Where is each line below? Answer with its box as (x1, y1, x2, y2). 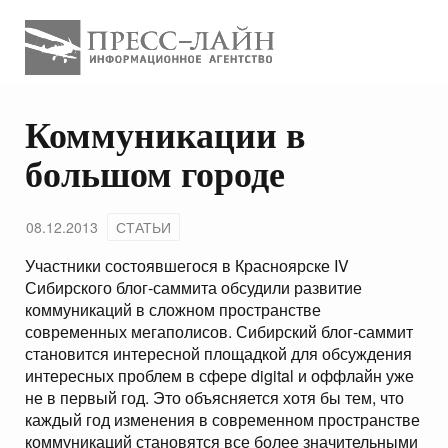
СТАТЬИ (116, 217, 171, 238)
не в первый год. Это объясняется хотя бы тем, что (25, 386, 404, 410)
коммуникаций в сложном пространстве (25, 298, 321, 322)
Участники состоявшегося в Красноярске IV (25, 254, 349, 278)
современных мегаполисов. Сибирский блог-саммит (25, 320, 413, 344)
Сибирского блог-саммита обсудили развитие (25, 276, 362, 300)
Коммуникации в (25, 108, 305, 161)
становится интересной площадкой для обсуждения (25, 342, 412, 366)
